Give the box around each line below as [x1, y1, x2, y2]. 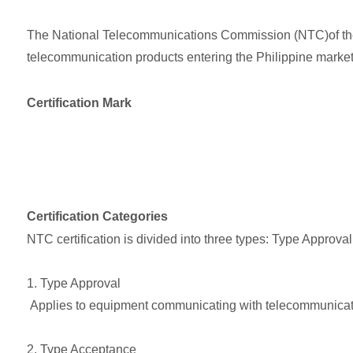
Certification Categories [26, 210, 168, 224]
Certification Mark [26, 96, 132, 110]
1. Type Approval [26, 277, 121, 291]
